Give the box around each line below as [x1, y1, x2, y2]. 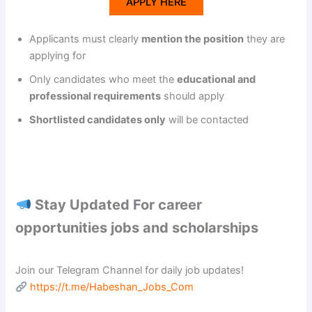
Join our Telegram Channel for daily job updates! [15, 264, 244, 277]
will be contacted [166, 114, 249, 127]
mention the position [141, 33, 244, 46]
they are [244, 33, 286, 46]
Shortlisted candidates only [29, 114, 166, 127]
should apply [161, 90, 225, 103]
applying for [29, 49, 86, 63]
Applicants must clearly [29, 33, 142, 46]
